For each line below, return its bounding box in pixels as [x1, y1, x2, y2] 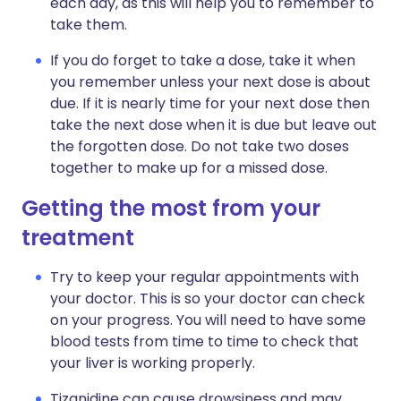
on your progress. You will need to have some [50, 310, 366, 330]
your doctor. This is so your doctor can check [50, 288, 365, 309]
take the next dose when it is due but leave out [50, 115, 377, 135]
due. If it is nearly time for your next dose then [50, 93, 370, 114]
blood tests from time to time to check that [50, 331, 359, 352]
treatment [21, 223, 134, 252]
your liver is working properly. [50, 353, 255, 373]
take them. [50, 14, 127, 35]
